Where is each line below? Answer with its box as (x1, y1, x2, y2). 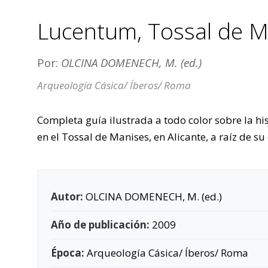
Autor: (51, 190, 83, 203)
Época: (51, 246, 84, 260)
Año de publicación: (51, 218, 150, 232)
